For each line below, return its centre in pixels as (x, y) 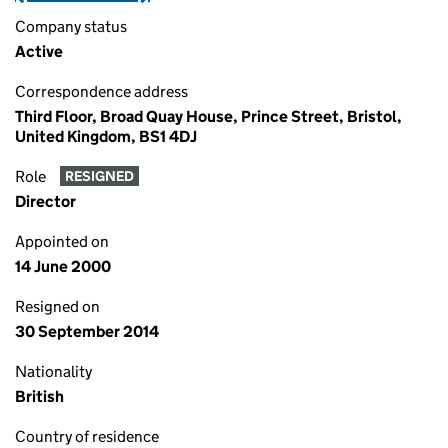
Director (45, 201)
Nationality (53, 371)
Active (39, 51)
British (39, 396)
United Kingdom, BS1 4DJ (106, 136)
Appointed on (62, 241)
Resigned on (57, 306)
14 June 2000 (63, 266)
